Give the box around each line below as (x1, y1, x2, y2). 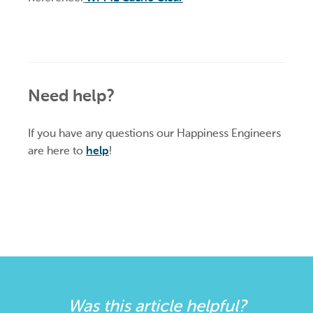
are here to (28, 144, 86, 158)
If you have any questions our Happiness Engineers (28, 126, 281, 140)
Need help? (28, 85, 114, 106)
